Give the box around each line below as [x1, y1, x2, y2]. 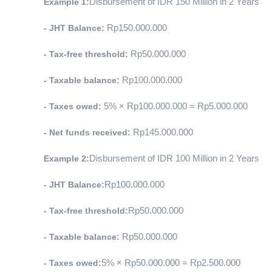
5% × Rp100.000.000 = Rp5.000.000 [101, 101, 248, 112]
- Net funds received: [44, 127, 131, 138]
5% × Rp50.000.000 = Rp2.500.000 [101, 258, 240, 268]
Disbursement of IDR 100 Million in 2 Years [89, 154, 259, 164]
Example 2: [44, 154, 89, 164]
